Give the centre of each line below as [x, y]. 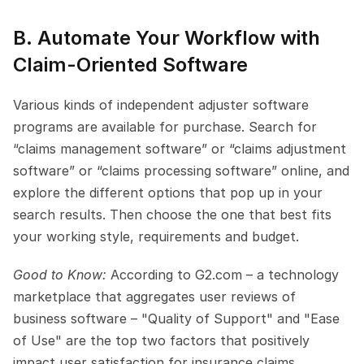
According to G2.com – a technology [225, 275]
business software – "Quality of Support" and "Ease [176, 318]
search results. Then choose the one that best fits [172, 214]
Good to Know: [62, 275]
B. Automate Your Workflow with [167, 38]
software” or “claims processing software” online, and [181, 171]
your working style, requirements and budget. [156, 236]
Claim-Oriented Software [130, 65]
